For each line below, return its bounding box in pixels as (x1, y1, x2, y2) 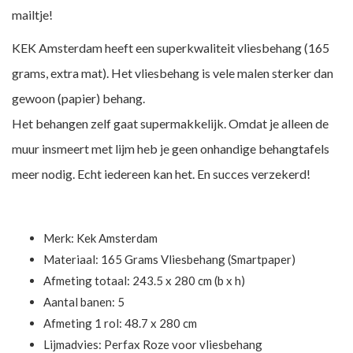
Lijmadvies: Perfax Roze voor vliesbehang (43, 337, 262, 351)
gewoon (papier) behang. (12, 91, 145, 106)
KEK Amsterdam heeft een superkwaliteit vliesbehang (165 (12, 40, 329, 55)
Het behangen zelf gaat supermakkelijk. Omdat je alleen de (12, 116, 329, 131)
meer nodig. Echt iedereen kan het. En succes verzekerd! (12, 166, 310, 181)
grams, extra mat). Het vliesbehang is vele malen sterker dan (12, 65, 333, 80)
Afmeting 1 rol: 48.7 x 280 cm (43, 316, 197, 330)
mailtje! (12, 7, 53, 22)
